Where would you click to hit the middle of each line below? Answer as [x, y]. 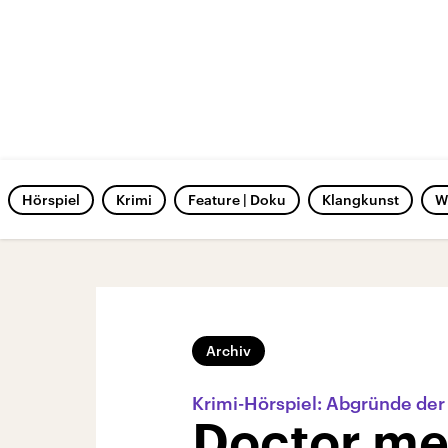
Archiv [228, 350]
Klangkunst [360, 199]
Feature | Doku [237, 199]
